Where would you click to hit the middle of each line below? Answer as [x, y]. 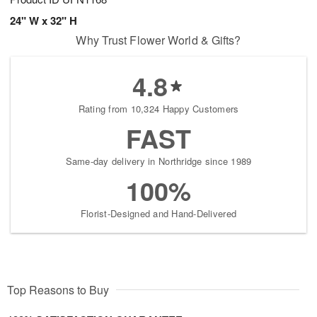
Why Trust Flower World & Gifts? [158, 40]
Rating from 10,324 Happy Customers [158, 108]
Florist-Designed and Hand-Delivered [158, 213]
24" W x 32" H [44, 20]
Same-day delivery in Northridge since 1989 [158, 161]
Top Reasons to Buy [58, 289]
